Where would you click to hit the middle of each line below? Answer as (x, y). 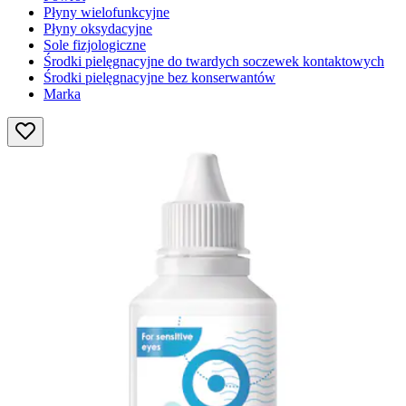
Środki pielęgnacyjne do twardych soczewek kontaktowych (214, 62)
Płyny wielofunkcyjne (106, 13)
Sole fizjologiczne (95, 45)
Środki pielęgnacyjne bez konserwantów (159, 78)
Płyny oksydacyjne (98, 29)
